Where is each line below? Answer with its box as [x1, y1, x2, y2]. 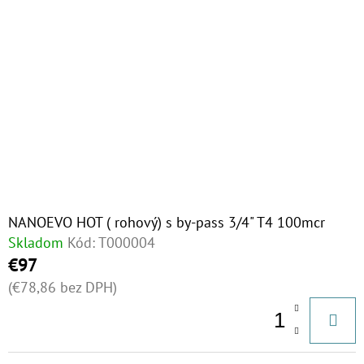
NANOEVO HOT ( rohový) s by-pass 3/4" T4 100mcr [8, 213, 325, 232]
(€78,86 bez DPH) [8, 278, 117, 297]
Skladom [8, 233, 63, 252]
